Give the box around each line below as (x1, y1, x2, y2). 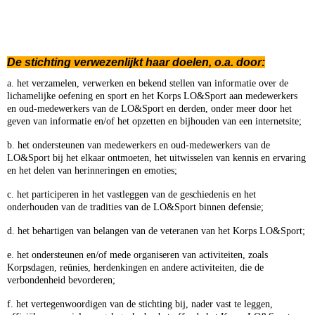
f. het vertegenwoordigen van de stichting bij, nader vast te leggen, (7, 298, 273, 309)
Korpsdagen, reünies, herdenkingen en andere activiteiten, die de (7, 262, 264, 273)
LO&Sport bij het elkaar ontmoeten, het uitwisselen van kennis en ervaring (7, 152, 306, 163)
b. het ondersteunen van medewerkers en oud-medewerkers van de (7, 139, 270, 150)
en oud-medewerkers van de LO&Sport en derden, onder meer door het (7, 103, 292, 114)
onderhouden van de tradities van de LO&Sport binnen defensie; (7, 201, 264, 212)
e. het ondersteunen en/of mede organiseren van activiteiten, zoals (7, 249, 268, 260)
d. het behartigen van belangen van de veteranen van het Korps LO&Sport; (7, 225, 305, 236)
